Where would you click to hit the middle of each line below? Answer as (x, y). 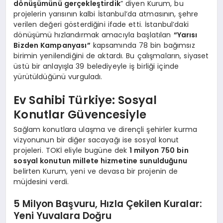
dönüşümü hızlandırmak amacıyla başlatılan (94, 35)
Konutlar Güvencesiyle (80, 115)
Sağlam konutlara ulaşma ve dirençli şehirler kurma (106, 129)
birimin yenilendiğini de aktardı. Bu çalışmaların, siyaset (111, 56)
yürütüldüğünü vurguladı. (58, 76)
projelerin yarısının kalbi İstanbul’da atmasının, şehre (106, 14)
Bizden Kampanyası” (52, 45)
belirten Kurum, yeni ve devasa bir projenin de (96, 171)
